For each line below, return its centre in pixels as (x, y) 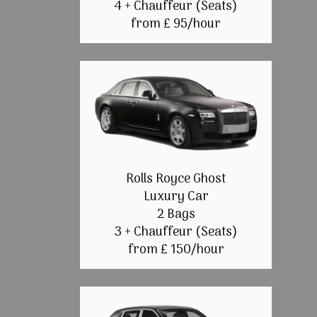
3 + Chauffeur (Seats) (176, 233)
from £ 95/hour (176, 25)
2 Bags (176, 215)
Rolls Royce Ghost (176, 180)
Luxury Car (176, 197)
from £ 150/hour (176, 250)
